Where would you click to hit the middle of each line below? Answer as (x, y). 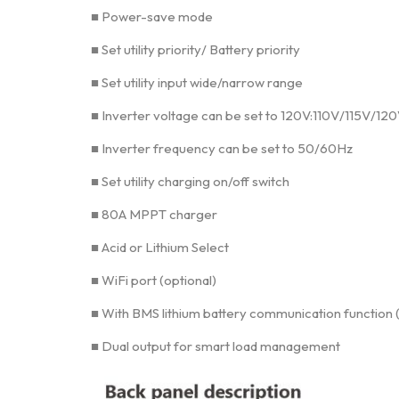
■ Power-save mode (152, 16)
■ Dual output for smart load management (216, 346)
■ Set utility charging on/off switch (190, 181)
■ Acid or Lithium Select (160, 247)
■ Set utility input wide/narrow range (197, 82)
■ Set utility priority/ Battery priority (195, 49)
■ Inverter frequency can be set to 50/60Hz (222, 148)
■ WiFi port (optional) (154, 280)
